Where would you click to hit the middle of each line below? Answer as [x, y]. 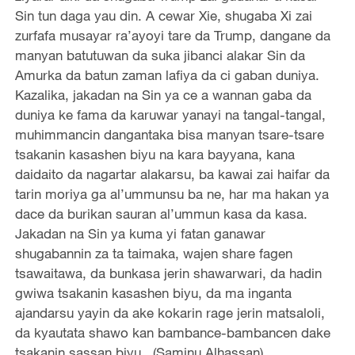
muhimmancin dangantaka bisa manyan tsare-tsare [169, 134]
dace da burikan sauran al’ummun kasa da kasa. [161, 213]
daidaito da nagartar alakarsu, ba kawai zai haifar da [172, 174]
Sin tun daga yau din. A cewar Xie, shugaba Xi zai [163, 15]
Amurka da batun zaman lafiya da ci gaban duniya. [167, 74]
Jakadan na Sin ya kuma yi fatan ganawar [140, 233]
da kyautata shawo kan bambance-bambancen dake [172, 332]
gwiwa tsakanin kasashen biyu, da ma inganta [153, 292]
